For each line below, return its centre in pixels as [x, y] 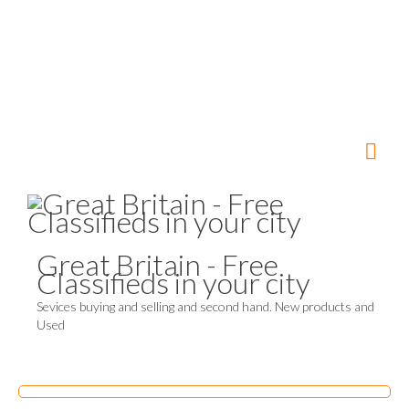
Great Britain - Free [157, 264]
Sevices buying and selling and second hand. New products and [205, 306]
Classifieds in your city [173, 283]
